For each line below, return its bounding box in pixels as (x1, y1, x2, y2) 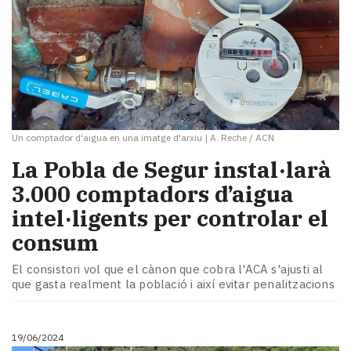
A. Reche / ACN (210, 131, 274, 143)
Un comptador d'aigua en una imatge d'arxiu (12, 131, 202, 143)
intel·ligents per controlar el (12, 204, 328, 233)
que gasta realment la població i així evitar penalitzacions (12, 276, 335, 291)
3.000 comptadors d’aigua (12, 179, 294, 209)
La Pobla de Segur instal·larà (12, 155, 331, 185)
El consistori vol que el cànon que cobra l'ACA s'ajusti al (12, 261, 324, 277)
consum (12, 228, 99, 258)
